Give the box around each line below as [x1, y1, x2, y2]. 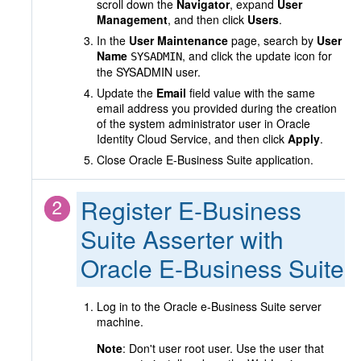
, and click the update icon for [182, 48, 332, 64]
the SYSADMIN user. [97, 64, 201, 80]
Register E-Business [81, 193, 301, 227]
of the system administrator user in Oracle [97, 115, 310, 131]
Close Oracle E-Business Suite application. [97, 151, 313, 168]
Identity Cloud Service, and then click [97, 131, 288, 147]
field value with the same [186, 85, 315, 101]
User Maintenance [129, 32, 228, 48]
